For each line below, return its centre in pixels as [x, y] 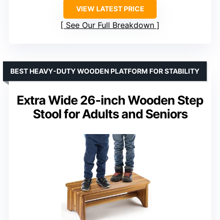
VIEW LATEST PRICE [110, 9]
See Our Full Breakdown [110, 25]
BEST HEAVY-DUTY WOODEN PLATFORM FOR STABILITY [105, 71]
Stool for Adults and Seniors [110, 114]
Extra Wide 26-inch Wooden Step [110, 100]
